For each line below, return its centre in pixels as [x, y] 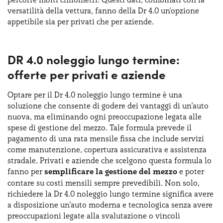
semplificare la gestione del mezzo [111, 171]
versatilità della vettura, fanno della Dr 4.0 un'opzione [103, 10]
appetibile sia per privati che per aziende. [81, 21]
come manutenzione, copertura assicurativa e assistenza [107, 149]
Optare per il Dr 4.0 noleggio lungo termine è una [95, 94]
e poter [191, 171]
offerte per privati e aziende [87, 74]
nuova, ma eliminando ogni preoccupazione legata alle [105, 116]
